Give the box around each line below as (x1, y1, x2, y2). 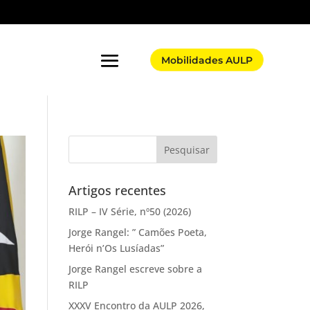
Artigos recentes (68, 182, 166, 199)
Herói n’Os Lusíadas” (68, 241, 164, 255)
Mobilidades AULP (161, 54, 253, 67)
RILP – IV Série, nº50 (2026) (68, 205, 191, 219)
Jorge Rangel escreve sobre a (68, 262, 202, 276)
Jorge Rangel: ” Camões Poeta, (68, 226, 207, 239)
